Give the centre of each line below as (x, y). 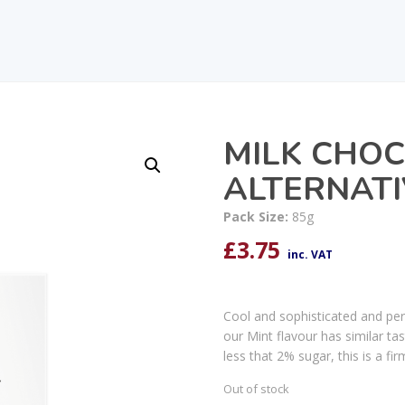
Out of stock (256, 388)
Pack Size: (257, 216)
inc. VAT (310, 254)
